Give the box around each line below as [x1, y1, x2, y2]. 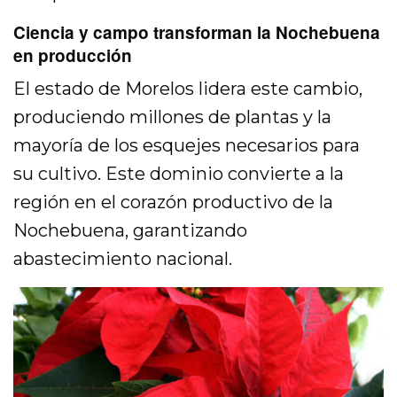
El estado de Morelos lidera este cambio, [13, 78, 363, 100]
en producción [13, 43, 132, 68]
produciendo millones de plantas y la [13, 106, 332, 128]
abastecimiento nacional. [13, 248, 233, 270]
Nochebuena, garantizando [13, 220, 248, 242]
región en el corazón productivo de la [13, 191, 334, 214]
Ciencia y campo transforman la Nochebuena [13, 20, 380, 45]
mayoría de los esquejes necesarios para [13, 135, 361, 157]
